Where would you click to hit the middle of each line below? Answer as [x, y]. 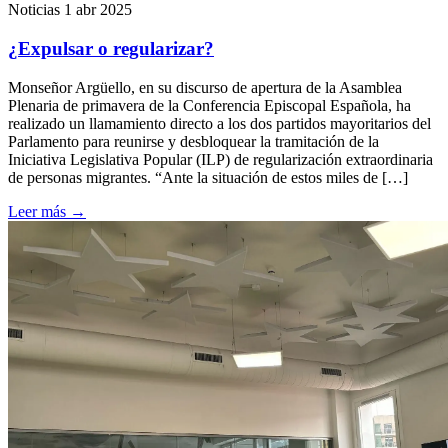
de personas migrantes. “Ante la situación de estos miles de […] [208, 177]
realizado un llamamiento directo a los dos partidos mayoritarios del [219, 123]
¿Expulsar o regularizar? [111, 49]
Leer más [39, 211]
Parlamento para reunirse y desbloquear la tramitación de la [193, 141]
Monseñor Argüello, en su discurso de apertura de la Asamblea [205, 87]
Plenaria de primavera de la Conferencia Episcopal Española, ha [209, 105]
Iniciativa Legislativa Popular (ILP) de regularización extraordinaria [220, 159]
